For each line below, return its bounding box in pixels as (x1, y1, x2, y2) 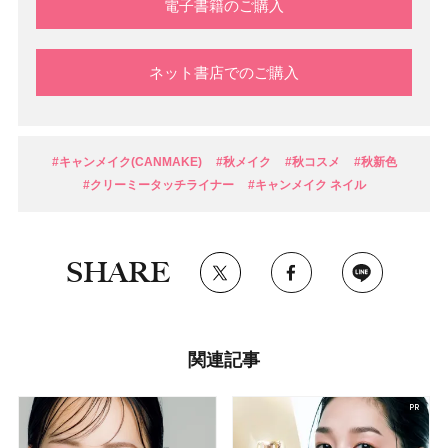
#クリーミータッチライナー (82, 178, 234, 193)
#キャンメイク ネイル (247, 178, 366, 193)
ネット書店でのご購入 (149, 64, 299, 82)
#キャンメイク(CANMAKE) (51, 155, 202, 170)
